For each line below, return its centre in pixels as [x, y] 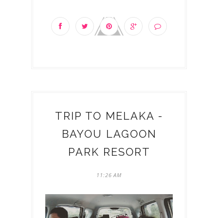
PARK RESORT [109, 152]
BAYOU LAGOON [109, 134]
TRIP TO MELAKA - [109, 116]
